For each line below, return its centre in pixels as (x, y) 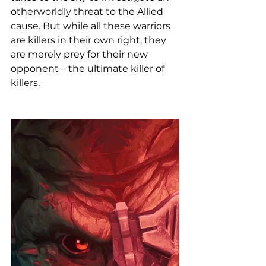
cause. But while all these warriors (92, 26)
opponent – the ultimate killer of (89, 68)
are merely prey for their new (80, 54)
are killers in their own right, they (90, 40)
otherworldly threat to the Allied (88, 11)
